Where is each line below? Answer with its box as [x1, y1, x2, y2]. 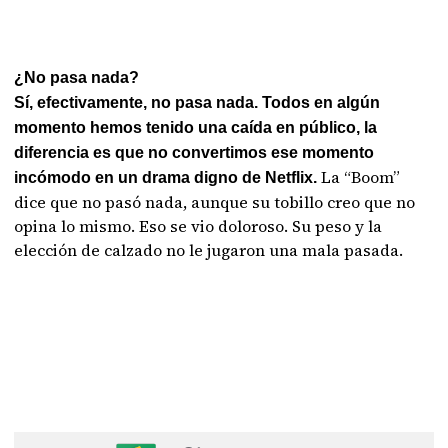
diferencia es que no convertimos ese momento [14, 144, 375, 161]
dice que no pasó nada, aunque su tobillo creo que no [14, 191, 416, 213]
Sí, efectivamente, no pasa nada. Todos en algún [14, 94, 381, 111]
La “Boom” [321, 166, 401, 188]
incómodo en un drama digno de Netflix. [14, 169, 322, 186]
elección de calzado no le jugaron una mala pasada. [14, 239, 404, 261]
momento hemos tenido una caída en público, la [14, 119, 378, 136]
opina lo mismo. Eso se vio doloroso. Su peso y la [14, 215, 383, 237]
